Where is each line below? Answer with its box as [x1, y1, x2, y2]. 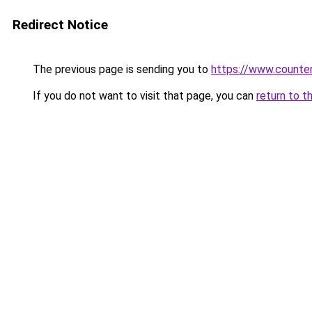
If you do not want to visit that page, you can [30, 89, 256, 102]
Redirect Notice [13, 17, 108, 33]
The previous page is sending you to [30, 63, 211, 76]
